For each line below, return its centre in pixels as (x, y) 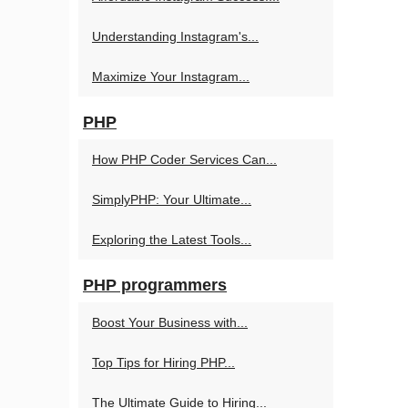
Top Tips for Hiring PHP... (163, 362)
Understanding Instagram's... (175, 36)
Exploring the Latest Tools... (172, 240)
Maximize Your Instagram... (171, 76)
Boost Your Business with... (170, 322)
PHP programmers (155, 285)
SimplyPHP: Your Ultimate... (172, 199)
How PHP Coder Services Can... (184, 159)
